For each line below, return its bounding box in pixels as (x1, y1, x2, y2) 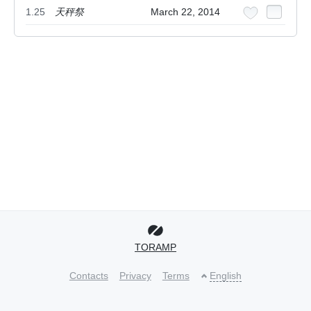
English (210, 270, 242, 282)
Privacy (119, 270, 151, 282)
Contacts (69, 270, 108, 282)
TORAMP (135, 242, 176, 253)
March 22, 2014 (151, 6, 220, 18)
